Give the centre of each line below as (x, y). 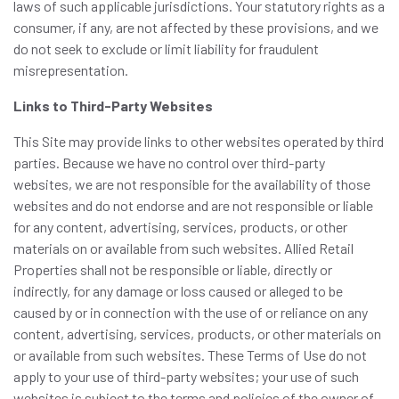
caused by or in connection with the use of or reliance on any (191, 312)
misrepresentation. (71, 70)
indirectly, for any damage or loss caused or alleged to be (178, 291)
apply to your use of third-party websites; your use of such (186, 376)
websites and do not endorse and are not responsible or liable (193, 205)
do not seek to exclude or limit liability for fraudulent (166, 49)
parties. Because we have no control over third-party (169, 163)
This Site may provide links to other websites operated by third (199, 141)
